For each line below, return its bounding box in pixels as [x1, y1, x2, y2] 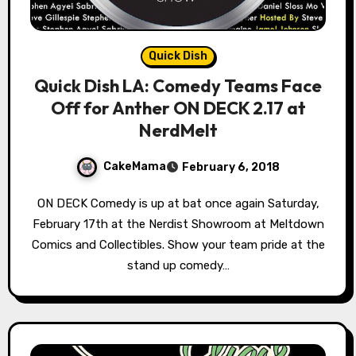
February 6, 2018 [182, 160, 280, 174]
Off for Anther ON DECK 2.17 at [50, 96, 306, 119]
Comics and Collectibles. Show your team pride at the [31, 237, 325, 252]
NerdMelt [138, 118, 218, 141]
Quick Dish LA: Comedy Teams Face [34, 74, 322, 97]
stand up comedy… [126, 257, 230, 273]
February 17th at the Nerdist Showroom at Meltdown [32, 216, 324, 231]
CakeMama [103, 159, 166, 173]
